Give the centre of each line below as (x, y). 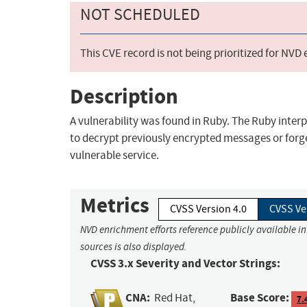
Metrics (115, 206)
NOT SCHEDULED (140, 15)
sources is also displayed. (134, 247)
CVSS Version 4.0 (208, 209)
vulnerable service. (114, 156)
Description (124, 96)
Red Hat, (175, 298)
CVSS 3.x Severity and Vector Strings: (185, 264)
